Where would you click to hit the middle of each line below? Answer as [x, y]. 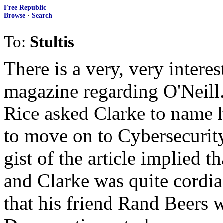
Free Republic [25, 8]
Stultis [52, 42]
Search [42, 16]
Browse [15, 16]
